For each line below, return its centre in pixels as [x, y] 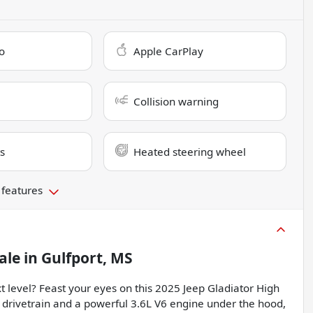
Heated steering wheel [190, 152]
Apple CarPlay [169, 51]
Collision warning [176, 102]
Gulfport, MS [87, 258]
